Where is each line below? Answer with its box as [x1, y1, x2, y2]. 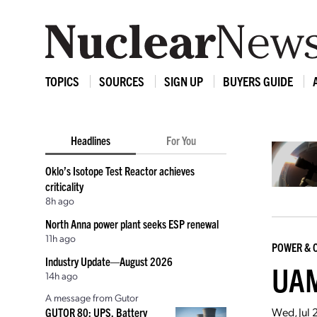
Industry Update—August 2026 [45, 254, 173, 268]
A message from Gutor [45, 291, 139, 304]
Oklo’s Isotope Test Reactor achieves [45, 163, 195, 178]
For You [166, 133, 196, 147]
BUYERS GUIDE [223, 73, 293, 89]
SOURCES [99, 73, 144, 89]
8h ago [45, 194, 74, 207]
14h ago [45, 269, 78, 282]
